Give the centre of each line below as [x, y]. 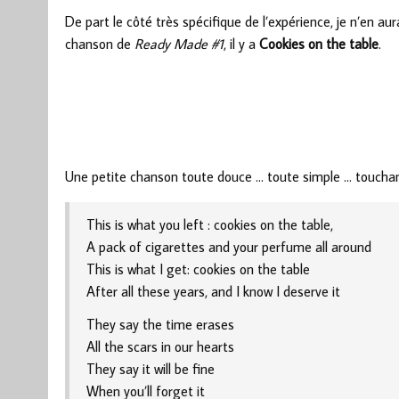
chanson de [99, 43]
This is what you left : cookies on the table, [210, 225]
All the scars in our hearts [161, 347]
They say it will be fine [151, 369]
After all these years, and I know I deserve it [214, 292]
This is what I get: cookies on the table [199, 269]
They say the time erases [161, 325]
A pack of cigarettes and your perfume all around [229, 247]
